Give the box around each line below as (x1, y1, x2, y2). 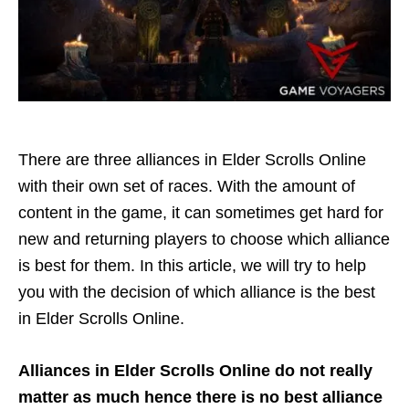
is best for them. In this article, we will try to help (18, 257, 366, 276)
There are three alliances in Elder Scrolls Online (18, 151, 366, 170)
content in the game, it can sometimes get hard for (18, 204, 383, 223)
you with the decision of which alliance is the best (18, 283, 375, 302)
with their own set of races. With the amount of (18, 177, 355, 196)
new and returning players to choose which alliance (18, 230, 390, 249)
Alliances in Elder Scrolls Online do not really (18, 362, 372, 381)
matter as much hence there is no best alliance (18, 388, 383, 407)
